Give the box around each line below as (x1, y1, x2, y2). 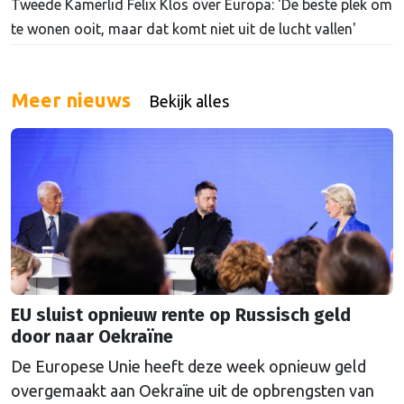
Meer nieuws (11, 88, 131, 111)
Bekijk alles (149, 91, 229, 110)
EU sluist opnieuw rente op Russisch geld (11, 303, 351, 326)
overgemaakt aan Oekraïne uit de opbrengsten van (11, 381, 374, 399)
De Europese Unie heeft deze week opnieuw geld (11, 356, 366, 375)
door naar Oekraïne (11, 325, 173, 347)
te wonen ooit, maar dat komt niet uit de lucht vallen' (11, 20, 356, 37)
